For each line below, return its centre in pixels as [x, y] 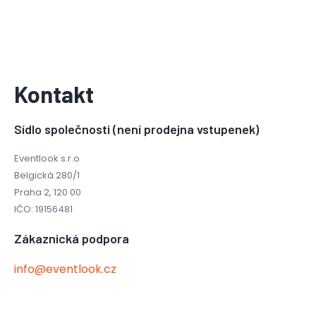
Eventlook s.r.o [47, 158]
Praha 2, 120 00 [48, 192]
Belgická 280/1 [47, 175]
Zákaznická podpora [72, 238]
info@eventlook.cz [65, 269]
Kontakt [54, 94]
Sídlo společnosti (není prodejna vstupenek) [136, 129]
